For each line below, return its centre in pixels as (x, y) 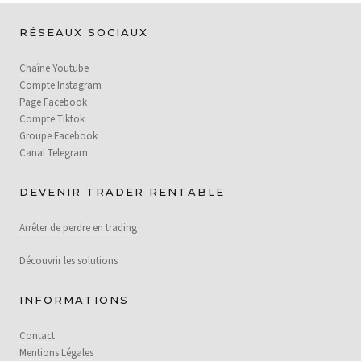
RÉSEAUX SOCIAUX (84, 32)
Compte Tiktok (52, 118)
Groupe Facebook (58, 135)
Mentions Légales (56, 352)
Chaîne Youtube (54, 68)
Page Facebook (53, 102)
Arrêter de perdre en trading (78, 227)
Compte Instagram (60, 85)
